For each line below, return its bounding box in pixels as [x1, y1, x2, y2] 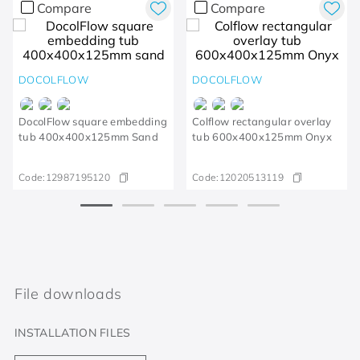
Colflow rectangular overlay [192, 115, 332, 128]
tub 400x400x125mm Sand [18, 130, 159, 143]
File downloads [14, 284, 122, 303]
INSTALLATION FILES [14, 325, 131, 340]
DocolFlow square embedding [18, 115, 168, 128]
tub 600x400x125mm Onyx [192, 130, 333, 143]
